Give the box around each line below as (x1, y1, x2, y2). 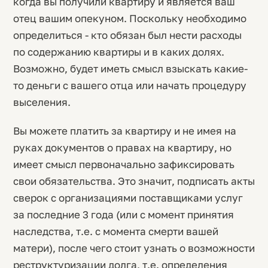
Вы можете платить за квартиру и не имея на (13, 124, 236, 137)
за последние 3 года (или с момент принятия (13, 208, 234, 221)
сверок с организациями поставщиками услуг (13, 191, 243, 204)
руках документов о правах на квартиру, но (13, 141, 232, 154)
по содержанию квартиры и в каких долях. (13, 45, 224, 58)
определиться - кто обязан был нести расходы (13, 29, 242, 41)
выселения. (13, 96, 71, 108)
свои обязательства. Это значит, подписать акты (13, 175, 255, 187)
